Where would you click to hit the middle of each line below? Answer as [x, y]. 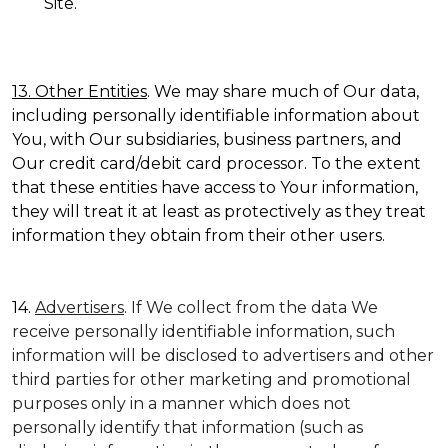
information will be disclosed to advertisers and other [223, 355]
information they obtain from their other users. [198, 235]
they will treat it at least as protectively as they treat [219, 211]
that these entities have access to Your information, [215, 187]
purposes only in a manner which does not [181, 403]
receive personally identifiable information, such [203, 331]
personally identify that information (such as [187, 427]
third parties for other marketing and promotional [211, 379]
